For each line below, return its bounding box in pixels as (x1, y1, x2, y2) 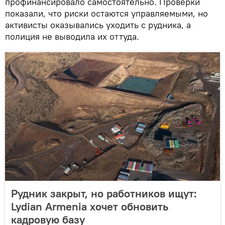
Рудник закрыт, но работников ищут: (11, 186, 197, 201)
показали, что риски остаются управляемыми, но (5, 8, 208, 20)
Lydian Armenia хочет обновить (11, 199, 168, 214)
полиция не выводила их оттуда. (5, 31, 139, 43)
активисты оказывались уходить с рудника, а (5, 19, 191, 31)
